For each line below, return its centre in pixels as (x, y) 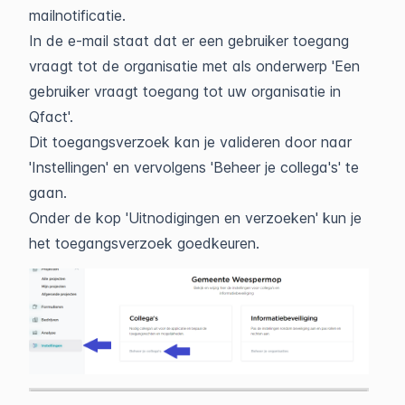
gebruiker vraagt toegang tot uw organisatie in (185, 91)
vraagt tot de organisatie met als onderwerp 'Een (194, 66)
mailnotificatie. (80, 15)
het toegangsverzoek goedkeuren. (144, 243)
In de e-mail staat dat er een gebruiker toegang (189, 41)
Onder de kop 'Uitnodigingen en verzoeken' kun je (195, 218)
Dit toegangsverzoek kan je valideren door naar (190, 142)
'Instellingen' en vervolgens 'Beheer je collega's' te (194, 167)
